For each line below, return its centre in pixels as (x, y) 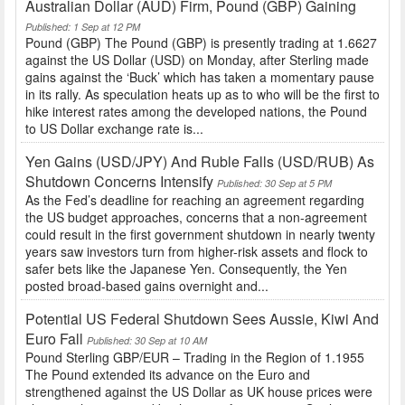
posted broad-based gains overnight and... (147, 286)
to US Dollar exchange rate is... (114, 129)
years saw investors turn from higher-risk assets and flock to (197, 252)
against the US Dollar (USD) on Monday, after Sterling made (197, 60)
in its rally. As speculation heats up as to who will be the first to (202, 94)
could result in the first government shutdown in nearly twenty (200, 235)
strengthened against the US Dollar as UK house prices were (199, 392)
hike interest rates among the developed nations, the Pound (196, 112)
